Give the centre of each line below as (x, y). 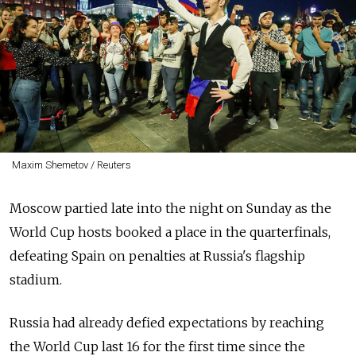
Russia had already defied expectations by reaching (167, 323)
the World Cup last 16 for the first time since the (157, 346)
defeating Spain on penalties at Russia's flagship (157, 256)
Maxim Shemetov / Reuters (71, 165)
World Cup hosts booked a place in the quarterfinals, (170, 232)
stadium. (36, 280)
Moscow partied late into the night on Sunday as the (170, 208)
